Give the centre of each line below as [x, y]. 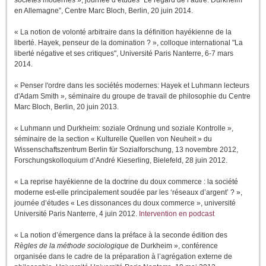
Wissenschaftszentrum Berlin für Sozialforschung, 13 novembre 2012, [126, 150]
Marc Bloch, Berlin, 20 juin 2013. [66, 107]
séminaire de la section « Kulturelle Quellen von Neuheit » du [113, 139]
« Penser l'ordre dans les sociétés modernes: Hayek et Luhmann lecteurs [132, 86]
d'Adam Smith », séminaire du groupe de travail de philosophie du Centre [132, 96]
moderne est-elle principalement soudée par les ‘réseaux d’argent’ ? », [128, 193]
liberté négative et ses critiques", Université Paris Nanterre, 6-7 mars [124, 54]
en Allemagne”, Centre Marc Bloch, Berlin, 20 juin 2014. [104, 11]
